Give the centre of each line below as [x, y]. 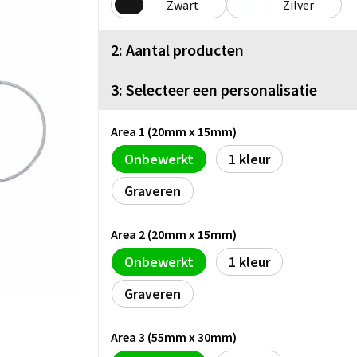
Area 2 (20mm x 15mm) [174, 234]
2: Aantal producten [177, 49]
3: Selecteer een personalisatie [214, 89]
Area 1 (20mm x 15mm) [174, 131]
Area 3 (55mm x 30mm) [174, 337]
